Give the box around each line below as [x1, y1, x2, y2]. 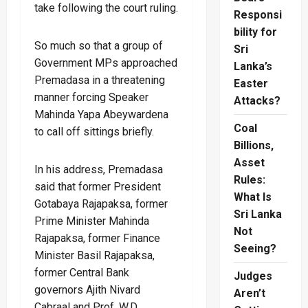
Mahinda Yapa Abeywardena [34, 107, 168, 121]
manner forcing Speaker [34, 90, 148, 104]
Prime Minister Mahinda [34, 214, 149, 228]
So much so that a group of [34, 38, 163, 52]
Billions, [233, 139, 274, 153]
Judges [233, 269, 272, 283]
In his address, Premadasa [34, 162, 163, 176]
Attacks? [233, 94, 280, 108]
